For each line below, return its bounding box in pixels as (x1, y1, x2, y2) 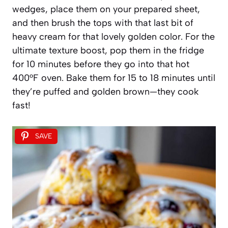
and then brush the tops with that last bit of (12, 17, 193, 28)
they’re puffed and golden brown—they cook (12, 85, 198, 97)
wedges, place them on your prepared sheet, (12, 3, 200, 15)
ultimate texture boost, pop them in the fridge (12, 44, 204, 56)
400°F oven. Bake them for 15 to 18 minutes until (12, 72, 215, 83)
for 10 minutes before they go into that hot (12, 58, 189, 70)
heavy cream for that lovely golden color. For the (12, 31, 215, 42)
